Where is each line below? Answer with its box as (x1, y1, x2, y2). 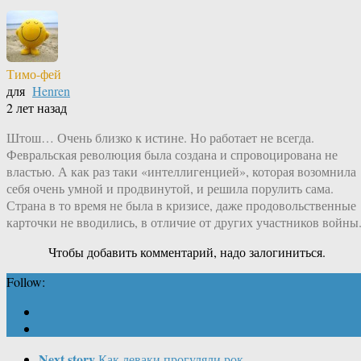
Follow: (6, 273, 45, 291)
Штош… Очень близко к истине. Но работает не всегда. (6, 129, 314, 147)
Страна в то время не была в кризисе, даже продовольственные (6, 197, 356, 214)
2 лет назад (6, 99, 67, 117)
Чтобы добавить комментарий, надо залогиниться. (48, 243, 326, 261)
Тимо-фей (6, 65, 61, 83)
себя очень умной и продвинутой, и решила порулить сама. (6, 180, 334, 197)
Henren (32, 82, 70, 100)
